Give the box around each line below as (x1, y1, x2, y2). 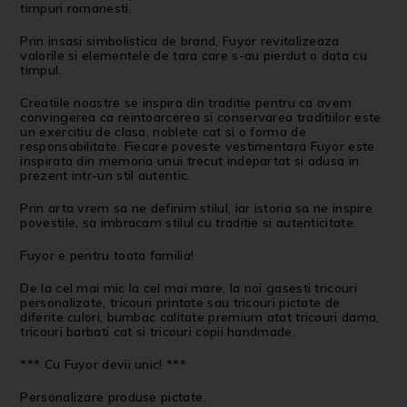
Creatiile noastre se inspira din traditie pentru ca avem (20, 94, 352, 112)
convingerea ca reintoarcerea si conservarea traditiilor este (20, 109, 382, 126)
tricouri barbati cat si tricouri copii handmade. (20, 323, 295, 341)
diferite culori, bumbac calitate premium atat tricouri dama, (20, 309, 380, 326)
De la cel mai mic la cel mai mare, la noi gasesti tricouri (20, 280, 357, 297)
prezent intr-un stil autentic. (20, 167, 191, 184)
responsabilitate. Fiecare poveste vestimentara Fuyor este (20, 138, 375, 155)
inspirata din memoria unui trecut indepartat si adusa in (20, 153, 360, 170)
